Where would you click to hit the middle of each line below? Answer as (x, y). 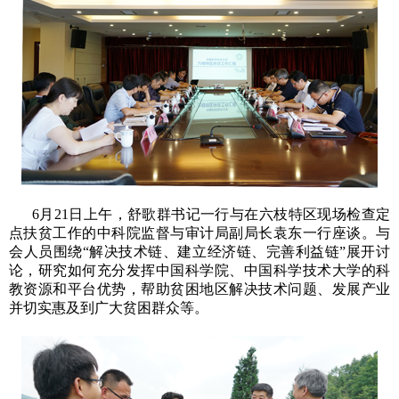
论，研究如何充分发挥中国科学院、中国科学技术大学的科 (199, 271)
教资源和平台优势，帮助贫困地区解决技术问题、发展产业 (199, 289)
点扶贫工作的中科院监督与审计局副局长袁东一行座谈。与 (199, 233)
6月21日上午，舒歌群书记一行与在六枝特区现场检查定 (211, 215)
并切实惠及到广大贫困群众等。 (109, 308)
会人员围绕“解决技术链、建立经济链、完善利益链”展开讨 (199, 252)
